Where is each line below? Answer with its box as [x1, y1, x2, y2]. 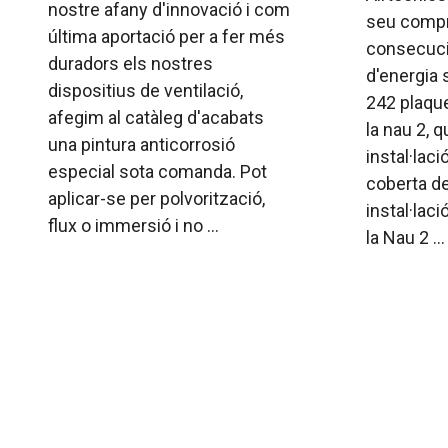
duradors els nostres [48, 52, 213, 74]
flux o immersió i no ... [48, 214, 219, 236]
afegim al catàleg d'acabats [48, 106, 264, 128]
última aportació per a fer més [48, 25, 285, 47]
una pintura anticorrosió [48, 133, 235, 155]
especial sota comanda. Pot [48, 160, 267, 182]
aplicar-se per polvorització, [48, 187, 265, 209]
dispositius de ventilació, [48, 79, 243, 101]
